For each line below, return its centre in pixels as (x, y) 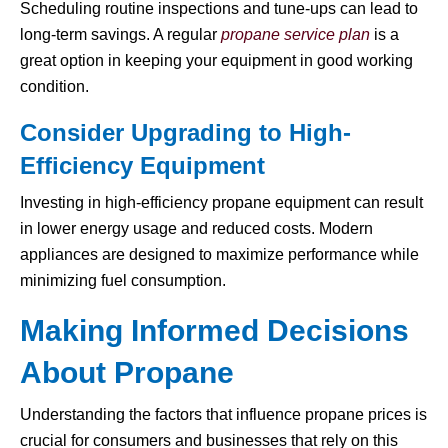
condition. (54, 87)
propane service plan (295, 35)
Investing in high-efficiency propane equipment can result (221, 203)
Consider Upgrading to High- (185, 133)
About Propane (127, 373)
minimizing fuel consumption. (123, 281)
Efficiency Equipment (142, 166)
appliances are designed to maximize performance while (219, 255)
